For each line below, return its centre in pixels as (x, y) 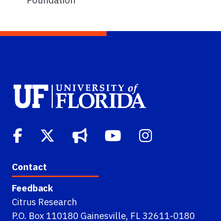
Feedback (32, 188)
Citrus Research (44, 202)
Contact (29, 166)
